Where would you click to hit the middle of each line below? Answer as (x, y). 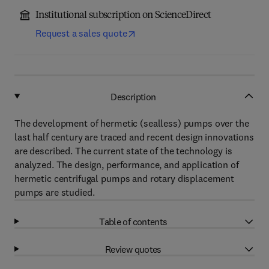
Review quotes (133, 249)
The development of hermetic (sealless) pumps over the (132, 123)
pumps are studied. (55, 192)
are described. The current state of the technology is (123, 151)
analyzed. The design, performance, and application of (127, 165)
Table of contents (133, 221)
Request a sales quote (81, 33)
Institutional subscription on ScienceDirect (123, 16)
